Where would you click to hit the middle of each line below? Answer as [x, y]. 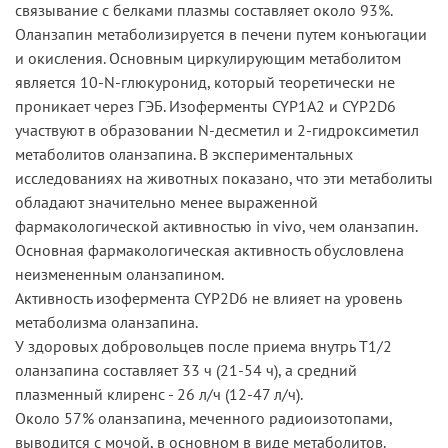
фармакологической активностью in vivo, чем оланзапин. [216, 225]
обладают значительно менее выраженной [166, 201]
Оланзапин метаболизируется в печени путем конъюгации [221, 33]
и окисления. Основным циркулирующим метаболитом [208, 57]
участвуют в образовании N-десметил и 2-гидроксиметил [217, 129]
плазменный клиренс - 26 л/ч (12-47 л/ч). [159, 393]
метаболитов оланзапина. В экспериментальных [184, 153]
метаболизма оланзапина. [106, 321]
